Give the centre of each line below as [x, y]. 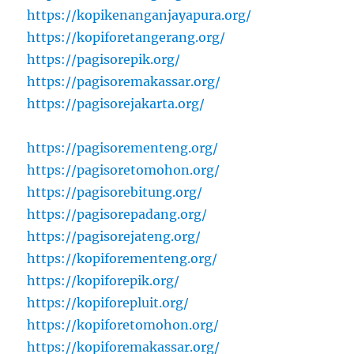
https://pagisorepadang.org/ [117, 215]
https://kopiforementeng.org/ [122, 259]
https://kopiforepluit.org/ [108, 303]
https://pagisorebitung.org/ [115, 192]
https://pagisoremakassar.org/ [124, 82]
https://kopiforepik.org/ [104, 281]
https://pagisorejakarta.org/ [116, 104]
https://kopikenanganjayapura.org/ [139, 15]
